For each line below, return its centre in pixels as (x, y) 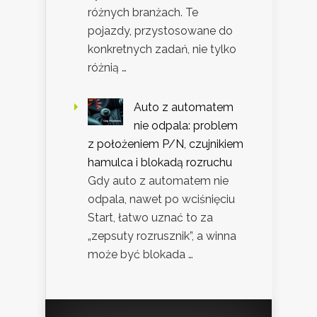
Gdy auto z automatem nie (158, 181)
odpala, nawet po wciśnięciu (161, 200)
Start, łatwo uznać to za (150, 218)
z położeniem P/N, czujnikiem (166, 144)
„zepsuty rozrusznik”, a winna (162, 236)
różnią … (107, 68)
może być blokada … (140, 255)
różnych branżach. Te (143, 13)
